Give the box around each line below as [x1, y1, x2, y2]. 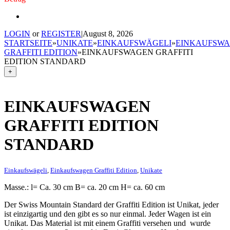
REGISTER [41, 29, 81, 38]
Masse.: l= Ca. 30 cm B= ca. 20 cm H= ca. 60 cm [4, 182, 165, 191]
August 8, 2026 [83, 29, 133, 38]
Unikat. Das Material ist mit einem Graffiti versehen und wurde [4, 218, 210, 227]
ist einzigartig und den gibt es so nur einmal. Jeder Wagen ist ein [4, 209, 211, 218]
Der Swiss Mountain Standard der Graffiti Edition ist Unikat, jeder [4, 200, 219, 209]
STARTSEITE [4, 39, 52, 47]
